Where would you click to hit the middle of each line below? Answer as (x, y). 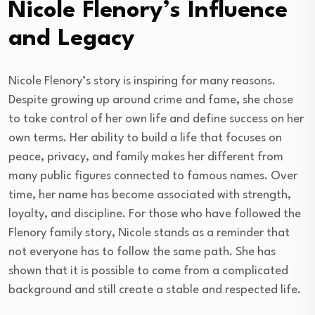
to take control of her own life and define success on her (156, 119)
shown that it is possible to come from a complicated (148, 271)
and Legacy (72, 39)
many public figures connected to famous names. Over (153, 176)
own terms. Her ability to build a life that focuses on (145, 138)
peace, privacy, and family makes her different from (146, 157)
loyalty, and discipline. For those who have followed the (155, 214)
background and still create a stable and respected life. (155, 290)
